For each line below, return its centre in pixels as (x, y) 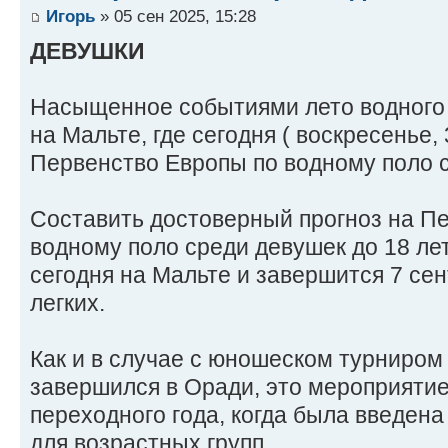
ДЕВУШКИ (87, 51)
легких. (67, 303)
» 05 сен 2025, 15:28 (175, 16)
